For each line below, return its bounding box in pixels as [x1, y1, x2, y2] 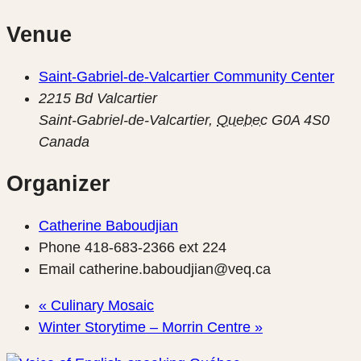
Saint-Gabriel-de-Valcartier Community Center [39, 68, 334, 85]
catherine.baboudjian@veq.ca [79, 260, 271, 277]
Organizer [6, 172, 110, 197]
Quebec [217, 111, 268, 128]
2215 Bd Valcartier [39, 89, 157, 106]
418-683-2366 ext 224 [85, 239, 226, 255]
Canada [39, 133, 89, 150]
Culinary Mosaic [47, 297, 154, 313]
